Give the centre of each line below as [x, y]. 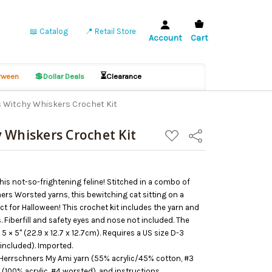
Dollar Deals [64, 76]
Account [165, 38]
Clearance [124, 76]
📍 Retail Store [110, 31]
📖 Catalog [49, 31]
